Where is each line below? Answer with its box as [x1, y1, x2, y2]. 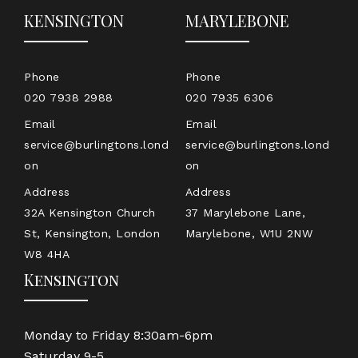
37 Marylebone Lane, [185, 205, 306, 219]
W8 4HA [24, 247, 70, 261]
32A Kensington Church [24, 205, 156, 219]
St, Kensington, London [24, 226, 160, 240]
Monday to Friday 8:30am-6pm [24, 327, 213, 343]
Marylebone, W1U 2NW [185, 226, 313, 240]
